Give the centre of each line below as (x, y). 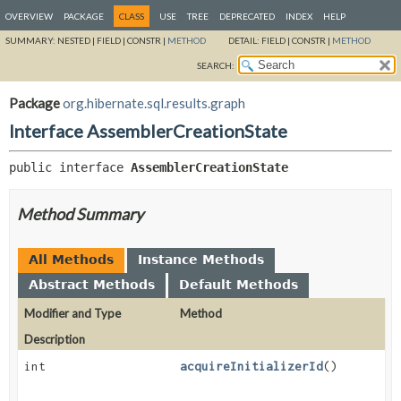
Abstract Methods (92, 284)
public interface (70, 167)
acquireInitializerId (252, 366)
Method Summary (80, 213)
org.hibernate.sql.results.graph (154, 103)
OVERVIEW (29, 16)
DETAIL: (245, 40)
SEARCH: (216, 65)
